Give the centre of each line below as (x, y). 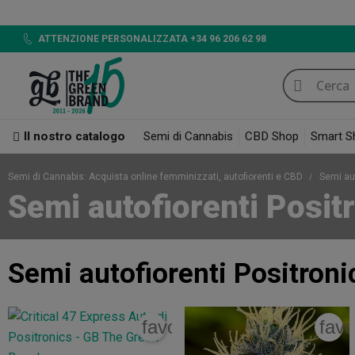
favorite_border (205, 327)
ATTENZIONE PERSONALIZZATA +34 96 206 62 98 (152, 38)
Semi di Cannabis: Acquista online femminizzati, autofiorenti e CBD (157, 177)
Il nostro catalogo (74, 137)
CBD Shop (272, 137)
